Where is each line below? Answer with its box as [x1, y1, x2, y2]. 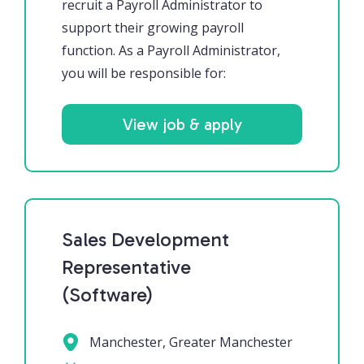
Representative [61, 255, 191, 279]
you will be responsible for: [61, 64, 226, 83]
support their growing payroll [61, 19, 244, 37]
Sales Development [61, 227, 229, 252]
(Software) [61, 283, 153, 307]
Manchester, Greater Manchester [85, 333, 292, 352]
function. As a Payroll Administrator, [61, 41, 280, 60]
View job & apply [122, 115, 242, 135]
